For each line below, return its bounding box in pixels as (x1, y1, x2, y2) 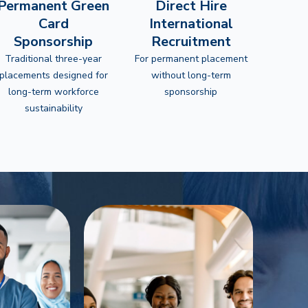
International (148, 14, 233, 33)
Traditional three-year (5, 52, 102, 65)
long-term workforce (8, 85, 99, 98)
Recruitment (151, 32, 231, 51)
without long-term (151, 69, 231, 82)
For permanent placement (134, 52, 247, 65)
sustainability (24, 102, 82, 115)
